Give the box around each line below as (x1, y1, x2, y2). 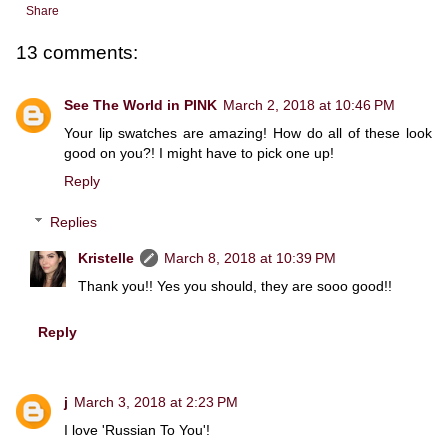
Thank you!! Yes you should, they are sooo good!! (78, 278, 393, 295)
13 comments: (16, 42, 138, 64)
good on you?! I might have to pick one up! (64, 144, 334, 161)
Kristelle (78, 250, 135, 267)
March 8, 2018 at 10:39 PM (164, 250, 337, 267)
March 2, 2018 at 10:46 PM (223, 96, 395, 113)
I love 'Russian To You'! (64, 421, 210, 438)
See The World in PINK (64, 96, 217, 113)
